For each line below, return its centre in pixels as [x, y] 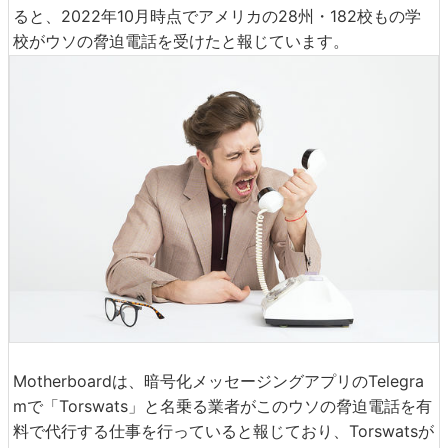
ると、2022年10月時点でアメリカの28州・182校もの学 [217, 16]
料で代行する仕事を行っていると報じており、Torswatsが [223, 430]
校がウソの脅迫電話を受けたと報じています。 [181, 41]
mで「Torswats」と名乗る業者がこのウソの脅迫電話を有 [222, 405]
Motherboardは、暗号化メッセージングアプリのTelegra [218, 380]
